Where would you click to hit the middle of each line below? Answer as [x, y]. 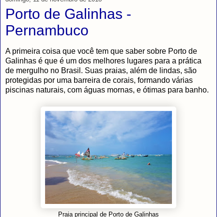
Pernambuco [47, 31]
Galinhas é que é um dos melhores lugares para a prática [103, 61]
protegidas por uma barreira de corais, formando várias [99, 80]
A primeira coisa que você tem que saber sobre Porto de [101, 51]
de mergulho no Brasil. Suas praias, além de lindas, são [101, 71]
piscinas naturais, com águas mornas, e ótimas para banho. [107, 90]
